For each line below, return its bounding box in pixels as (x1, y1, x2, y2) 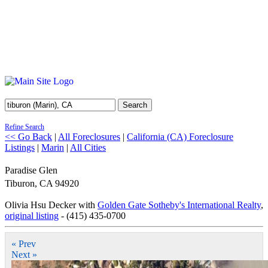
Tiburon (5, 178, 35, 188)
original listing (5, 211, 59, 221)
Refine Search (5, 123, 44, 131)
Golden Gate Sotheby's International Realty (98, 200, 261, 210)
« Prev (11, 239, 36, 249)
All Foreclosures (58, 132, 120, 142)
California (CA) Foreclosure (127, 132, 233, 142)
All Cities (70, 142, 106, 153)
